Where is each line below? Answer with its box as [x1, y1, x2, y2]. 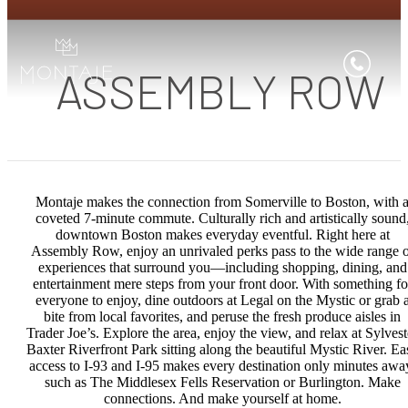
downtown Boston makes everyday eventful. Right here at [55, 227, 390, 243]
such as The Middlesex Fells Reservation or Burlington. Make [44, 374, 401, 391]
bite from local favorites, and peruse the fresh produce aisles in [44, 309, 401, 325]
